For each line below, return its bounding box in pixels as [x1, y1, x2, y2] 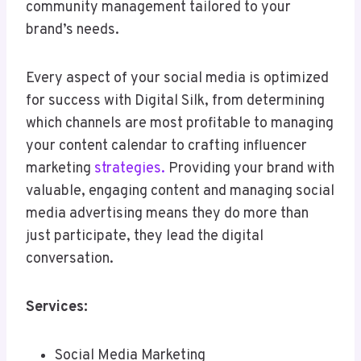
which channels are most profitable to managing [26, 114, 334, 134]
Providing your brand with [165, 160, 334, 179]
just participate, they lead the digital [26, 227, 263, 247]
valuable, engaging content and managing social [26, 182, 334, 201]
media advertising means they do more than [26, 205, 309, 224]
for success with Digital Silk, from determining [26, 92, 325, 111]
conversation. [26, 250, 117, 269]
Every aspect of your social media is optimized [26, 69, 329, 89]
